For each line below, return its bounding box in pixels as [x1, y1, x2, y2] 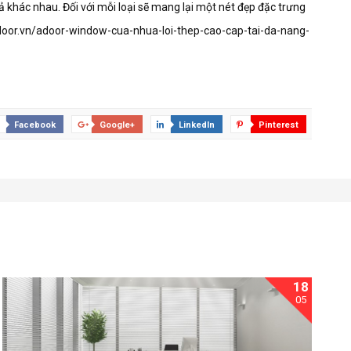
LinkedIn [179, 120, 215, 130]
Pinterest [259, 120, 299, 130]
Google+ [100, 120, 135, 130]
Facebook [14, 120, 56, 130]
